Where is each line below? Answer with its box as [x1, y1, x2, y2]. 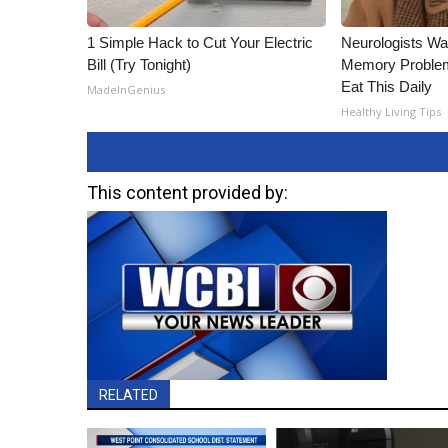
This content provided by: [87, 182, 288, 203]
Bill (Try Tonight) [87, 56, 191, 73]
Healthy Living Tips [341, 104, 442, 119]
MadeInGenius [87, 82, 165, 97]
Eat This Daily [341, 78, 433, 95]
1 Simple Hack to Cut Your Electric [87, 34, 313, 51]
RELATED [99, 386, 158, 403]
